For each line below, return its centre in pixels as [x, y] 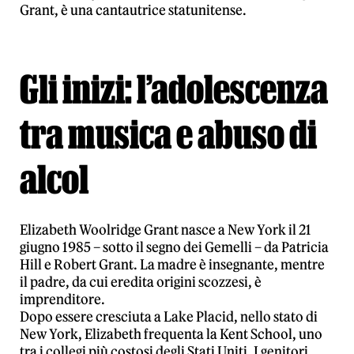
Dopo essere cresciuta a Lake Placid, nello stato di [169, 317]
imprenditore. [62, 299]
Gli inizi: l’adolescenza [174, 89]
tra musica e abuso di [168, 134]
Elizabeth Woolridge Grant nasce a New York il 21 [166, 230]
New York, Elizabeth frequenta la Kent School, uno [171, 334]
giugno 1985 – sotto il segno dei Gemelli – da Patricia [174, 247]
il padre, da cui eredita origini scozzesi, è [141, 282]
